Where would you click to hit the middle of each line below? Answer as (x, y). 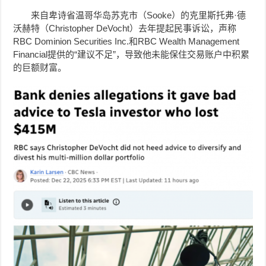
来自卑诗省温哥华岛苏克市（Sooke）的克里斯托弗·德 (139, 15)
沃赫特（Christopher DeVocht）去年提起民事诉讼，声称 (125, 28)
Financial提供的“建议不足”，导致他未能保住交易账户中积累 (132, 55)
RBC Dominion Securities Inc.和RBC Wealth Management (126, 42)
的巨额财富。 (40, 68)
